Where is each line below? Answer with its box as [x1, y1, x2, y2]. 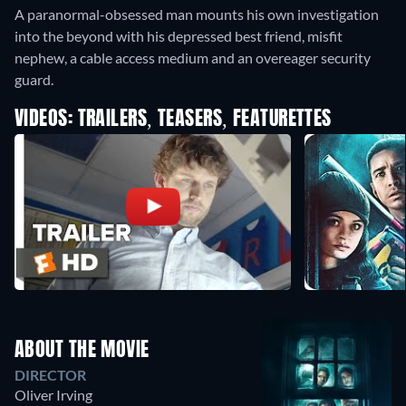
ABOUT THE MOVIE [14, 341, 150, 361]
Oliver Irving [14, 386, 92, 403]
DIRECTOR [14, 366, 86, 383]
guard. [14, 71, 53, 89]
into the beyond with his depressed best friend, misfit [14, 27, 343, 45]
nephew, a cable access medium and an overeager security [14, 49, 371, 67]
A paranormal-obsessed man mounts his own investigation [14, 5, 379, 24]
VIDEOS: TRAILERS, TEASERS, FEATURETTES [14, 110, 332, 130]
